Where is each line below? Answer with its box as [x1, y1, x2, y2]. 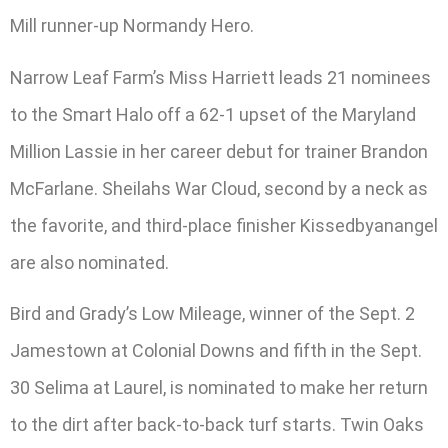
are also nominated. [10, 251, 169, 273]
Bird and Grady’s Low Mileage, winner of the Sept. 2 [10, 303, 415, 325]
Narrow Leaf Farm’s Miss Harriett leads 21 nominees [10, 66, 431, 88]
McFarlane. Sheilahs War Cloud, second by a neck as [10, 177, 428, 199]
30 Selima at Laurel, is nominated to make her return [10, 377, 428, 399]
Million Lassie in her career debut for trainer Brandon [10, 140, 428, 162]
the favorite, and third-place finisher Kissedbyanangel [10, 214, 438, 236]
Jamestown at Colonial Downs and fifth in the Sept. [10, 340, 422, 362]
